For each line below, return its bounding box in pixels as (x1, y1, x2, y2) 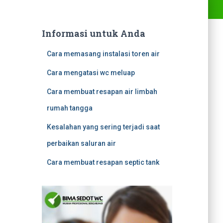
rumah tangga (46, 104, 93, 112)
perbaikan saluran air (46, 139, 116, 147)
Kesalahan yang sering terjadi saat (46, 123, 160, 131)
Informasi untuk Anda (41, 27, 145, 39)
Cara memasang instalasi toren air (46, 50, 160, 58)
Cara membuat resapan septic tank (46, 158, 159, 166)
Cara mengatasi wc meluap (46, 69, 135, 77)
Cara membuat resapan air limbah (46, 88, 157, 96)
